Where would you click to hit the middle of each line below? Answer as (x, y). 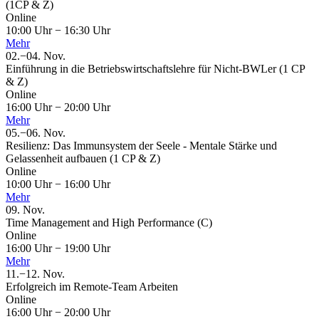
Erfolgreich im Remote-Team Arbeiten (92, 287)
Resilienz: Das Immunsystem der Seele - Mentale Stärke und (141, 146)
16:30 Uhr (86, 31)
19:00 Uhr (86, 249)
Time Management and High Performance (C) (109, 223)
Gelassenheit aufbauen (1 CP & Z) (83, 159)
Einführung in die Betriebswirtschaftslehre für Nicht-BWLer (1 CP (155, 69)
